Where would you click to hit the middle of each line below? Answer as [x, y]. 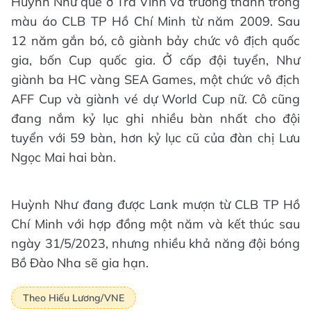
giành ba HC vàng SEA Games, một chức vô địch [155, 80]
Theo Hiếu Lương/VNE [74, 297]
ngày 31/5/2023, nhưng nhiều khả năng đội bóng [155, 244]
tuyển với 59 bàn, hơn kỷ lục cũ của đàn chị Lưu [155, 138]
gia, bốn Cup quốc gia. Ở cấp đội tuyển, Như [155, 60]
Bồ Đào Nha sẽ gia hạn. [80, 263]
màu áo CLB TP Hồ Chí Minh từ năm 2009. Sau [155, 22]
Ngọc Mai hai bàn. [64, 158]
